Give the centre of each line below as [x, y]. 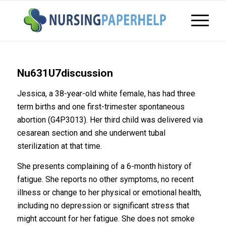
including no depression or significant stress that [103, 205]
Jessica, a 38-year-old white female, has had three [106, 94]
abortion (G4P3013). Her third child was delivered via [110, 120]
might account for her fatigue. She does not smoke [106, 218]
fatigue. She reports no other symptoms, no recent [105, 179]
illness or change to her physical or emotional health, [109, 192]
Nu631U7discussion [65, 73]
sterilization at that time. [59, 146]
